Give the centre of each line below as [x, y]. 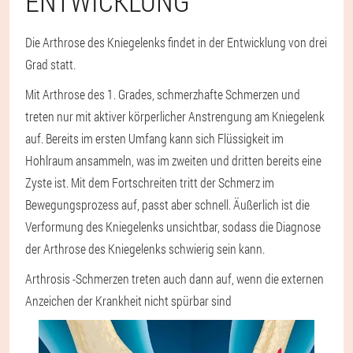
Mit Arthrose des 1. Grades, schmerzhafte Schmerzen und [163, 94]
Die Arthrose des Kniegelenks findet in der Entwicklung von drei [176, 42]
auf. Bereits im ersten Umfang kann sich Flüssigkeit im [154, 138]
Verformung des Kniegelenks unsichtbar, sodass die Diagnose [173, 226]
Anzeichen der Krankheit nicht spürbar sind [128, 300]
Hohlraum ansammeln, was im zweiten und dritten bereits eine [173, 160]
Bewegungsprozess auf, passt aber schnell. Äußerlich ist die [167, 204]
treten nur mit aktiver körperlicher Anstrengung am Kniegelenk [175, 116]
